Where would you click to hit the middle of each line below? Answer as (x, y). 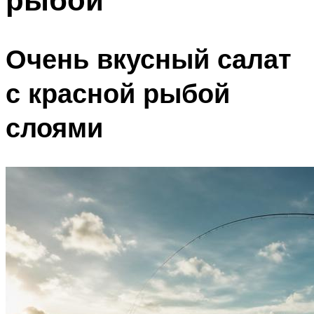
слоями (54, 128)
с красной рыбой (118, 93)
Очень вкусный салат (149, 59)
